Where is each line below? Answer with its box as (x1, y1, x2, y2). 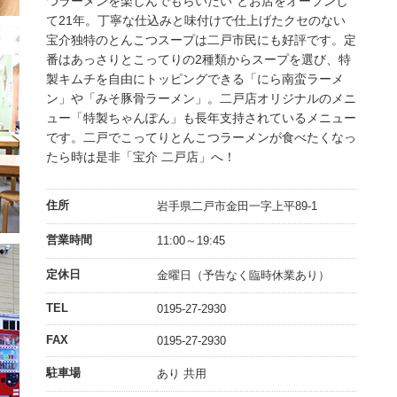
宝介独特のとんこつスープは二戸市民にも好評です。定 (46, 32, 356, 47)
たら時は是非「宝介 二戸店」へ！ (46, 149, 236, 164)
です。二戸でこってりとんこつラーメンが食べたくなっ (46, 129, 356, 144)
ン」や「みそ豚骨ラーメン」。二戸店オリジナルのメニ (46, 90, 356, 105)
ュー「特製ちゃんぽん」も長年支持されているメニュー (46, 110, 356, 125)
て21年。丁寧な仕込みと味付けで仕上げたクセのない (46, 12, 346, 27)
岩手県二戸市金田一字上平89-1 (157, 198, 317, 213)
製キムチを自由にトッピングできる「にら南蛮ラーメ (46, 71, 344, 86)
